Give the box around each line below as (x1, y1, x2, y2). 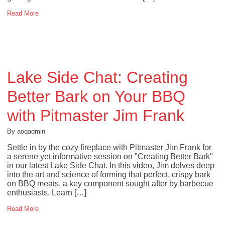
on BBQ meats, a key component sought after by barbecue (7, 179, 213, 188)
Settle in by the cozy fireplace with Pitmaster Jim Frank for (7, 143, 211, 152)
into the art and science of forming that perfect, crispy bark (7, 170, 210, 179)
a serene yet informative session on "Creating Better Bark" (7, 152, 213, 161)
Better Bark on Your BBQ (7, 87, 185, 106)
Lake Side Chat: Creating (7, 68, 188, 87)
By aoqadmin (7, 128, 45, 136)
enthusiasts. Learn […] (7, 188, 86, 197)
